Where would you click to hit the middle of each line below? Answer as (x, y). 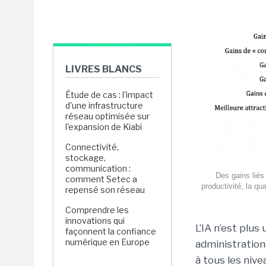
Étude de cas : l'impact (109, 95)
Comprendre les (97, 210)
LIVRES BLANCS (104, 69)
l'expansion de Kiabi (104, 127)
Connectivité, (92, 147)
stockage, (85, 158)
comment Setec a (101, 179)
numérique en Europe (107, 242)
